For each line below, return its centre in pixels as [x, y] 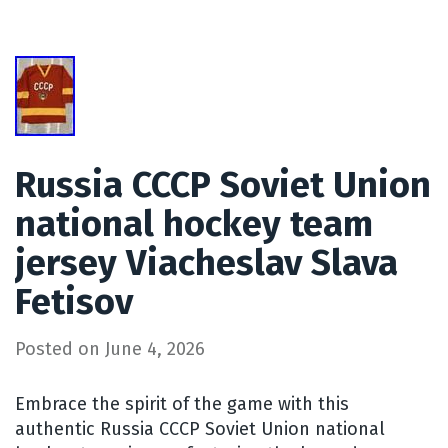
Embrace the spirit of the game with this [182, 403]
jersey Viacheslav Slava [206, 262]
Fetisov [74, 301]
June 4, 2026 [155, 348]
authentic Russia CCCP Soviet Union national [200, 428]
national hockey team [194, 223]
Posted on [60, 348]
